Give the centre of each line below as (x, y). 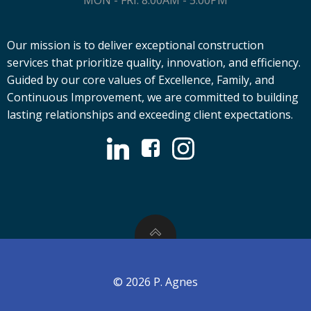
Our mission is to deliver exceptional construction (135, 45)
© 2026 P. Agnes (155, 282)
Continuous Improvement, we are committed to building (153, 97)
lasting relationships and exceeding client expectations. (150, 115)
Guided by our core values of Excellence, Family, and (141, 80)
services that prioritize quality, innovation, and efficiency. (154, 62)
